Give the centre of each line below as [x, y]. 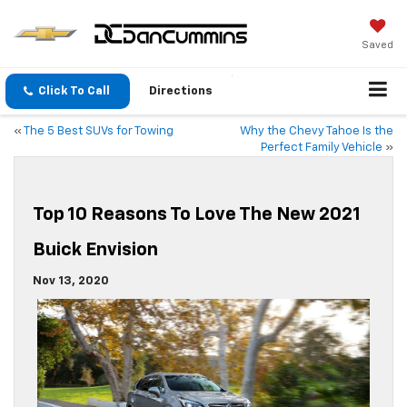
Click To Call [74, 92]
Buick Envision [95, 250]
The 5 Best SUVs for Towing [99, 132]
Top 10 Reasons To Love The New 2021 [197, 215]
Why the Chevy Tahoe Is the [317, 132]
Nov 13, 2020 [71, 282]
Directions [181, 92]
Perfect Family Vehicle [322, 148]
